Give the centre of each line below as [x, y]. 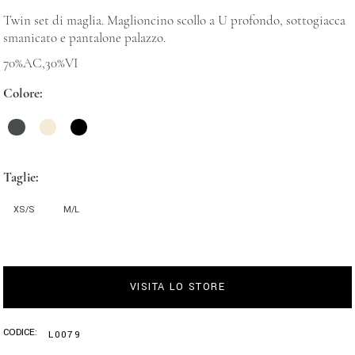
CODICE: [21, 333]
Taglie [20, 177]
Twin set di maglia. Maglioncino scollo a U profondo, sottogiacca [175, 21]
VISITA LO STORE [177, 287]
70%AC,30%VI [41, 63]
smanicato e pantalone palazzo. [85, 38]
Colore [22, 94]
